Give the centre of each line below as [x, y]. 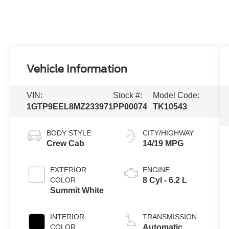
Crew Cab [66, 144]
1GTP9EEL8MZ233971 [70, 107]
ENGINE [156, 170]
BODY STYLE [69, 133]
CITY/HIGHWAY [168, 133]
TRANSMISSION [169, 217]
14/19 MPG [163, 144]
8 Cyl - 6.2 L [165, 180]
